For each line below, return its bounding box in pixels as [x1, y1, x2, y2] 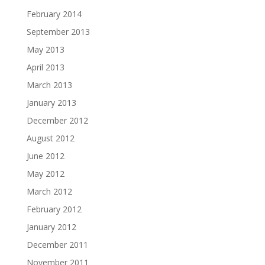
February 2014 [26, 8, 82, 20]
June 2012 [26, 150, 64, 161]
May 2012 [26, 168, 64, 179]
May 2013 [26, 44, 64, 55]
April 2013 [26, 62, 64, 73]
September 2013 [26, 26, 90, 37]
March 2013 [26, 79, 72, 91]
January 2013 [26, 97, 76, 108]
